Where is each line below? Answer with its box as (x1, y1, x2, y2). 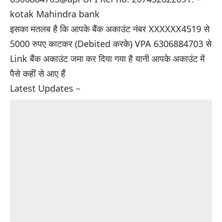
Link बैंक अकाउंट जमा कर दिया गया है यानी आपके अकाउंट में (10, 52, 205, 64)
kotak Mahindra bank (10, 7, 100, 20)
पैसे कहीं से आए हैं (10, 67, 65, 79)
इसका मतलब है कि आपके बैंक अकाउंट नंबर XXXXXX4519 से (10, 22, 210, 35)
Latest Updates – (10, 82, 80, 94)
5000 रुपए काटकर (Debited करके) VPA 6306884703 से (10, 37, 212, 50)
